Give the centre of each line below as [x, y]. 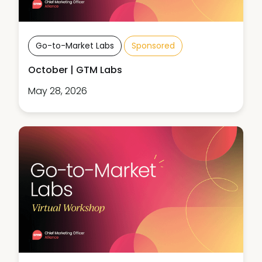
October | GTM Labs [75, 70]
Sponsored [153, 45]
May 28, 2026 [58, 91]
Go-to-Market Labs [75, 45]
